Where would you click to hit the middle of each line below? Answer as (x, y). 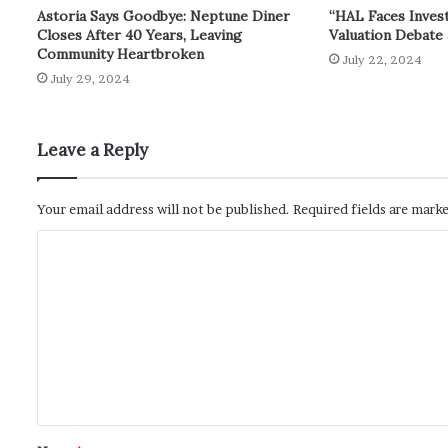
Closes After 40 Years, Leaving (139, 35)
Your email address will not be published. (163, 209)
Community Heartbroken (120, 54)
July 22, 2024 (382, 60)
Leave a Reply (92, 150)
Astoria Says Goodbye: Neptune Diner (163, 16)
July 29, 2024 (90, 79)
